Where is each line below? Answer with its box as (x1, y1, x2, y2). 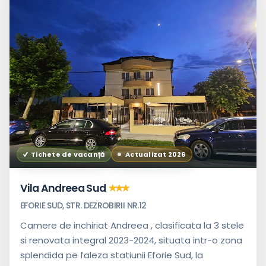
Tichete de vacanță (31, 149, 105, 159)
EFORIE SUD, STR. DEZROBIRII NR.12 (20, 199, 147, 212)
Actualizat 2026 (125, 149, 186, 159)
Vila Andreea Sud (20, 181, 106, 196)
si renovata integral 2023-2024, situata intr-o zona (20, 234, 242, 247)
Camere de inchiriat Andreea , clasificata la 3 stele (20, 219, 244, 232)
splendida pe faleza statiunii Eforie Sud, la (20, 249, 203, 262)
